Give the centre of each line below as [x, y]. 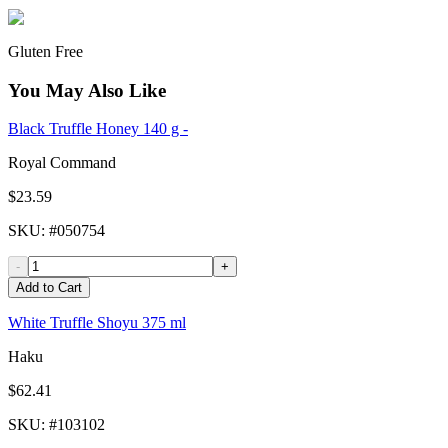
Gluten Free [45, 51]
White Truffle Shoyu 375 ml [97, 323]
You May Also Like [87, 90]
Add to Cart [49, 288]
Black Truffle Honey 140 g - [98, 129]
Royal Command [62, 163]
